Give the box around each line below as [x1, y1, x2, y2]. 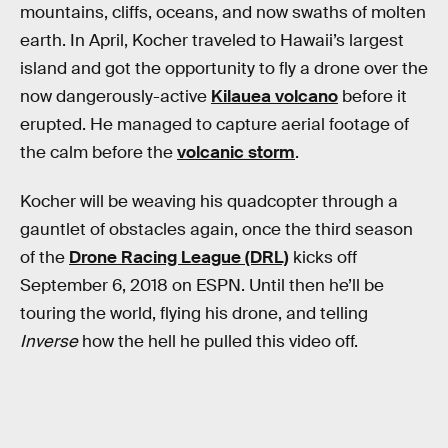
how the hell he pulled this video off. [78, 331, 358, 353]
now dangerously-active [20, 85, 211, 107]
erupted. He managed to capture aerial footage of [20, 113, 409, 135]
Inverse [20, 331, 78, 353]
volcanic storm [177, 141, 295, 163]
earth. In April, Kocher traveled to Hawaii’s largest [20, 29, 404, 51]
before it [338, 85, 407, 107]
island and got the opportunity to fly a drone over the [20, 57, 428, 79]
